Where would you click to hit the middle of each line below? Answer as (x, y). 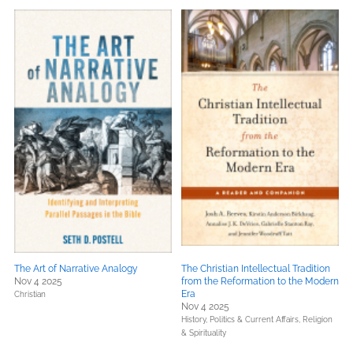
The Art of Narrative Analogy (76, 269)
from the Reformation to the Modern (260, 281)
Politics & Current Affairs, (256, 320)
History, (195, 320)
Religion (318, 320)
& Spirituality (204, 333)
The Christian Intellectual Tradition (256, 269)
